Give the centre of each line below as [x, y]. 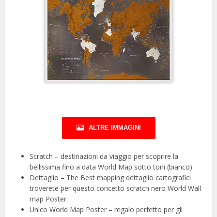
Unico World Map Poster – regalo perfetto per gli [106, 209]
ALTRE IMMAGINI [115, 127]
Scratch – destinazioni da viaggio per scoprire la [104, 156]
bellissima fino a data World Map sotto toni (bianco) [111, 167]
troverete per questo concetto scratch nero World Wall [116, 188]
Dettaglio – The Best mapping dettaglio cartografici [110, 177]
